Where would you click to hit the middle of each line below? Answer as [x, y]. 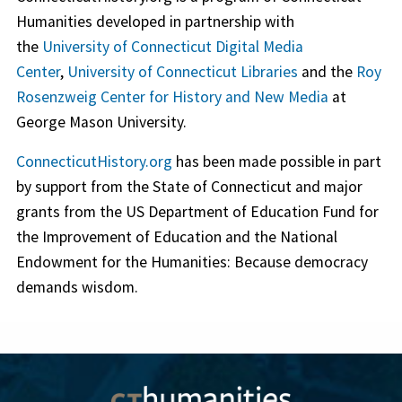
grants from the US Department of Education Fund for [197, 211]
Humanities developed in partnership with [155, 21]
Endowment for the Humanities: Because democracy [192, 262]
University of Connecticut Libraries [182, 71]
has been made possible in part [276, 161]
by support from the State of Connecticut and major [189, 186]
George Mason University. [101, 122]
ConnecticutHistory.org [94, 161]
